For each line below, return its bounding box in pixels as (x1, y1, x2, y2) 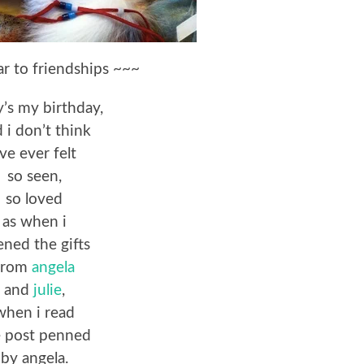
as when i (2, 214, 67, 230)
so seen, (6, 168, 62, 184)
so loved (6, 191, 63, 207)
